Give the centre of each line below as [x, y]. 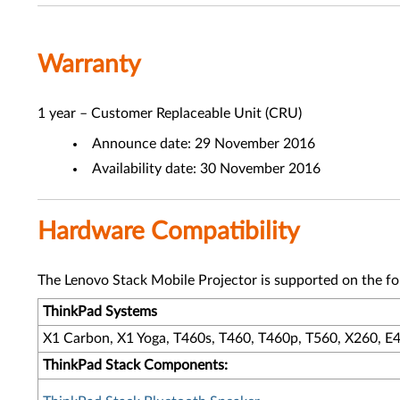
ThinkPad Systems [100, 312]
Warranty [89, 64]
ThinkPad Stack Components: [135, 365]
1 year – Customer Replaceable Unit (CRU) [170, 113]
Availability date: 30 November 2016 [206, 169]
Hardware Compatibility [168, 231]
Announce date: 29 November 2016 [204, 144]
